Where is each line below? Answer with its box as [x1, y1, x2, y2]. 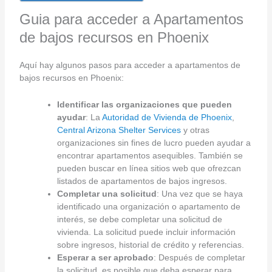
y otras [180, 124, 209, 135]
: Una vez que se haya [156, 188, 243, 199]
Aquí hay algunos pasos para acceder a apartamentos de [19, 60, 240, 70]
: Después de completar [153, 252, 245, 262]
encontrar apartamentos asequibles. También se [56, 150, 243, 160]
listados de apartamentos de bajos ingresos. [56, 175, 227, 186]
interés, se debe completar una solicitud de [56, 214, 222, 224]
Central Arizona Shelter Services [56, 124, 181, 135]
